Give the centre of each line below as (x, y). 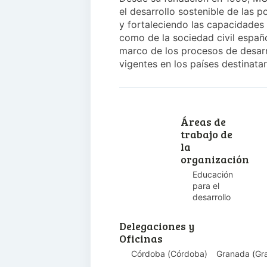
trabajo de (206, 134)
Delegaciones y (157, 226)
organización (215, 159)
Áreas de (203, 122)
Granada (233, 254)
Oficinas (141, 238)
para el (206, 186)
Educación (212, 174)
